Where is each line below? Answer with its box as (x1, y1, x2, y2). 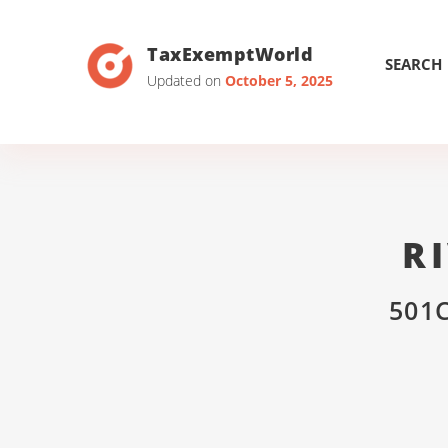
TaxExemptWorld (147, 41, 314, 66)
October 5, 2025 (225, 70, 333, 90)
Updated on (147, 70, 225, 90)
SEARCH (385, 54, 442, 74)
